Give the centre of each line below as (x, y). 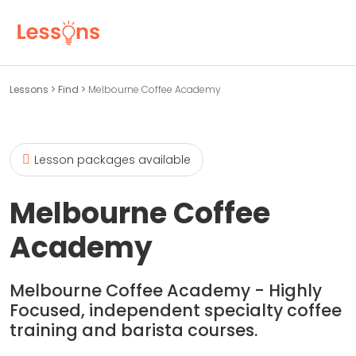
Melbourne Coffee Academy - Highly (166, 290)
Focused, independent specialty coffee (176, 310)
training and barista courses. (133, 330)
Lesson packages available (112, 160)
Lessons (30, 89)
